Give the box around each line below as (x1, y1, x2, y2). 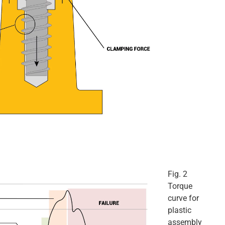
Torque (168, 181, 192, 191)
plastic (168, 205, 191, 215)
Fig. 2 (168, 169, 187, 179)
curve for (168, 193, 199, 203)
